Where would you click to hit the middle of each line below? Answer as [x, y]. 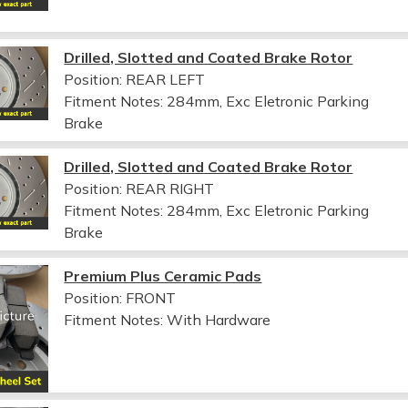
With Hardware [219, 319]
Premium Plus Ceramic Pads [163, 275]
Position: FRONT [120, 297]
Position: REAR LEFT [135, 79]
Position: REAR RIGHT [139, 188]
